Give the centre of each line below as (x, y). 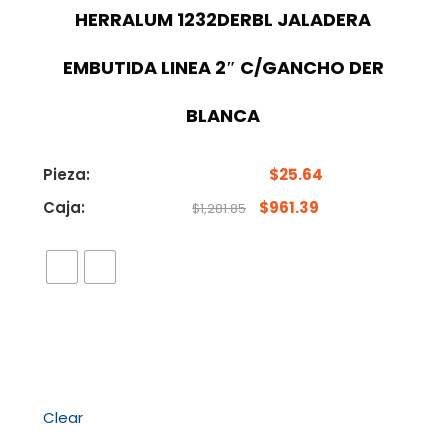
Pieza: (67, 174)
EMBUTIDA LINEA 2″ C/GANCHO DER (223, 67)
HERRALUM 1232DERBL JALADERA (223, 19)
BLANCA (223, 115)
